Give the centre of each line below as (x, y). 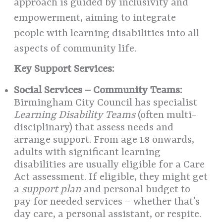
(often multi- (166, 116)
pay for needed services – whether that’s (107, 202)
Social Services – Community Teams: (98, 91)
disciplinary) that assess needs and (94, 128)
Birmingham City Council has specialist (106, 103)
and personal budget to (136, 190)
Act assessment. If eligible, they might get (111, 178)
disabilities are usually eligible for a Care (110, 165)
